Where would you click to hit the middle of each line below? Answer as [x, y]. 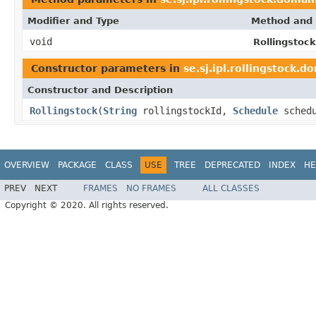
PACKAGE [77, 165]
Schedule [255, 110]
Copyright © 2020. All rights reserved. [87, 206]
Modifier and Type [73, 20]
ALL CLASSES [231, 189]
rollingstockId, [185, 110]
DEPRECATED [232, 165]
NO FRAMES [151, 189]
